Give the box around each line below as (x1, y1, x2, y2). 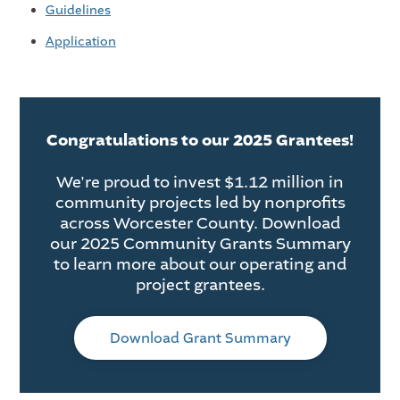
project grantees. (135, 273, 265, 296)
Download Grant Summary (109, 328, 291, 347)
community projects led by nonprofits (54, 191, 346, 213)
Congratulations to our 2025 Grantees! (46, 129, 354, 153)
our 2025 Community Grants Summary (49, 232, 351, 254)
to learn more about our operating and (54, 253, 346, 275)
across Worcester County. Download (60, 212, 340, 234)
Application (45, 32, 116, 50)
